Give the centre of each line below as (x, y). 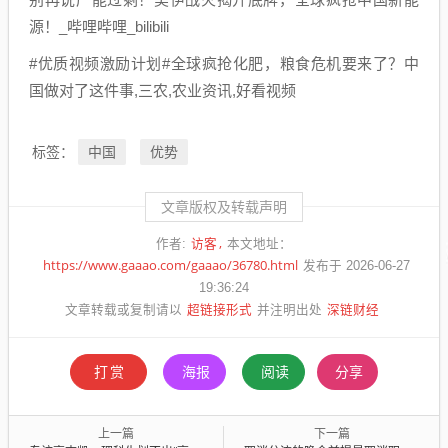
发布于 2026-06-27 (356, 266)
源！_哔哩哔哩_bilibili (99, 26)
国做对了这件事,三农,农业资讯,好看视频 (162, 90)
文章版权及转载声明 (224, 207)
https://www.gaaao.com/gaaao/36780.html (170, 265)
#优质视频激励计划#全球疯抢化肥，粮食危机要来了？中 (224, 63)
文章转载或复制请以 (123, 310)
